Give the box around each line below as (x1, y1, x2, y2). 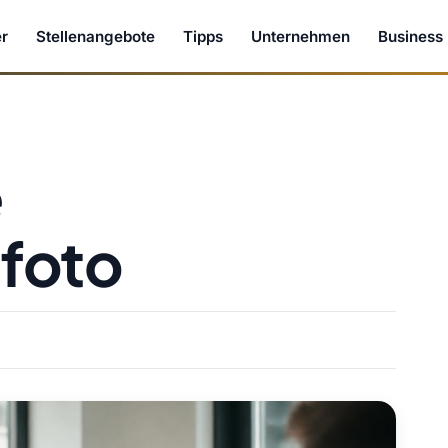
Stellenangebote (36, 26, 156, 46)
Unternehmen (251, 26, 351, 46)
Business (378, 26, 444, 46)
